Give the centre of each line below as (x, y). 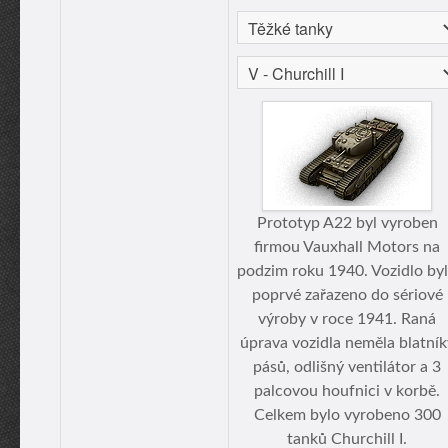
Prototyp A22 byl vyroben (347, 223)
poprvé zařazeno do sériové (347, 295)
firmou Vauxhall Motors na (347, 247)
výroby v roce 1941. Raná (347, 319)
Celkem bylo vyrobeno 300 (347, 415)
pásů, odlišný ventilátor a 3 (347, 367)
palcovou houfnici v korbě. (347, 391)
